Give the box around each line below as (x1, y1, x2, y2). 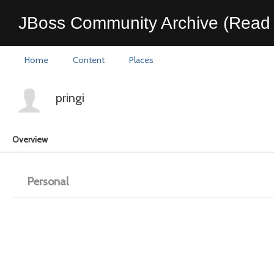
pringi (56, 91, 84, 105)
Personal (28, 175, 68, 188)
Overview (12, 134, 48, 145)
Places (129, 54, 154, 65)
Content (73, 54, 105, 65)
